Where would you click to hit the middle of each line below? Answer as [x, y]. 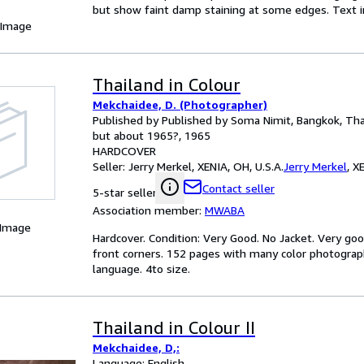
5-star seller [125, 192]
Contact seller [238, 188]
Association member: [149, 210]
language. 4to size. [141, 269]
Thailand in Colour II [174, 328]
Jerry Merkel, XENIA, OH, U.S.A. [206, 166]
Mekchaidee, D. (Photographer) [180, 104]
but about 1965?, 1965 [152, 135]
